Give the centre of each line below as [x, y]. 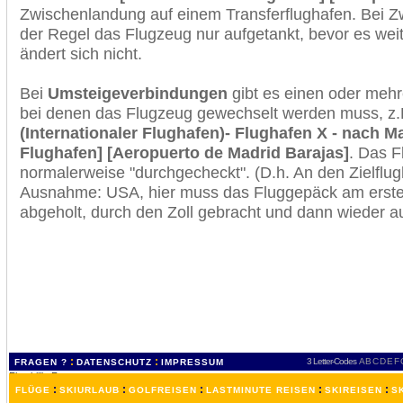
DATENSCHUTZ [114, 362]
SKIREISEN [354, 390]
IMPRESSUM [193, 362]
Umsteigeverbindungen [138, 93]
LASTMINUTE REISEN [261, 390]
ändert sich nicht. [81, 54]
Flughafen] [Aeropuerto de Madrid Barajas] [184, 152]
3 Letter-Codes [331, 361]
